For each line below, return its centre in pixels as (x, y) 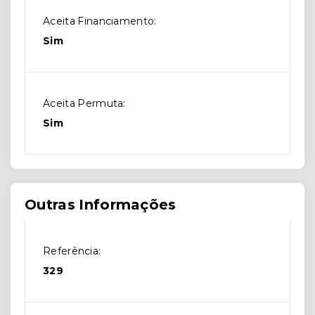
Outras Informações (101, 205)
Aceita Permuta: (84, 103)
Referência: (72, 251)
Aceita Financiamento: (100, 21)
